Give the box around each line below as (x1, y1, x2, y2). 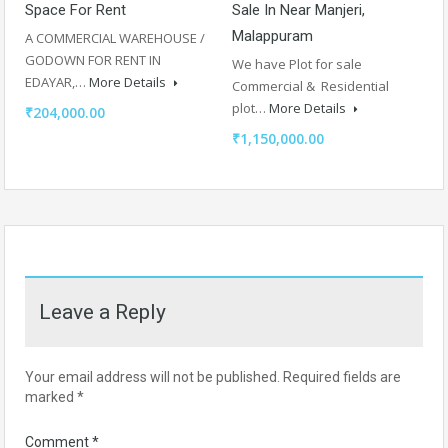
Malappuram (232, 26, 313, 45)
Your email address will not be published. (25, 368, 280, 385)
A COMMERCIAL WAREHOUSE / (25, 28, 205, 47)
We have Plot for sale (232, 54, 362, 73)
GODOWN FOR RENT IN (25, 50, 161, 69)
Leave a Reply (39, 299, 166, 324)
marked (25, 388, 77, 405)
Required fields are (283, 368, 401, 385)
